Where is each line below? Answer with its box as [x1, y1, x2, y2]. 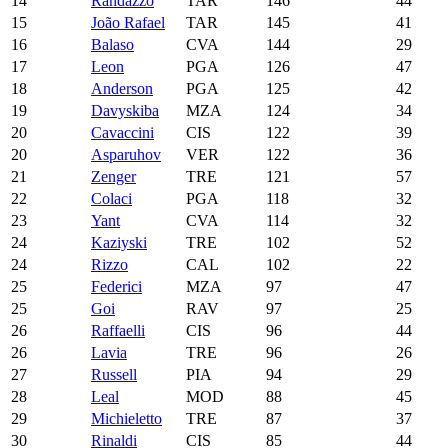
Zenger [91, 167, 136, 185]
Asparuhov [91, 145, 161, 163]
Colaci [91, 189, 132, 207]
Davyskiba [91, 101, 159, 119]
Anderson [91, 79, 153, 97]
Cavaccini [91, 123, 154, 141]
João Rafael [91, 13, 165, 31]
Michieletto [91, 409, 162, 427]
